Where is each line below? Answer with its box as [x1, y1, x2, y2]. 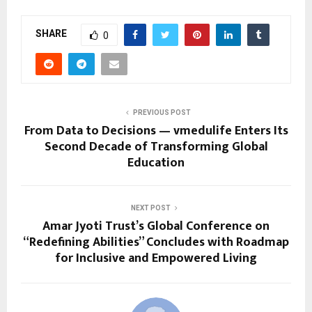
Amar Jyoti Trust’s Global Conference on [42, 215, 270, 237]
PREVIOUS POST [132, 108, 191, 116]
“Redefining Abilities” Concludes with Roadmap [23, 231, 289, 253]
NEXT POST [130, 203, 171, 212]
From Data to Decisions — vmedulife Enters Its [24, 120, 288, 141]
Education [127, 152, 185, 173]
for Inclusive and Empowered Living [55, 247, 257, 269]
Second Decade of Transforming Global [44, 136, 268, 157]
